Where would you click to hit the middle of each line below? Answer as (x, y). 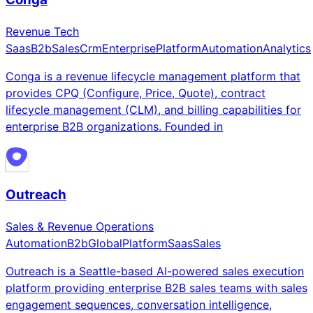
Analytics (287, 48)
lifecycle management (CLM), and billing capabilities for (153, 109)
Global (105, 243)
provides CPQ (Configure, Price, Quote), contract (136, 93)
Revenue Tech (42, 31)
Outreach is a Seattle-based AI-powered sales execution (155, 271)
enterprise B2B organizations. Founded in (114, 126)
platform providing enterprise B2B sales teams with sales (156, 288)
